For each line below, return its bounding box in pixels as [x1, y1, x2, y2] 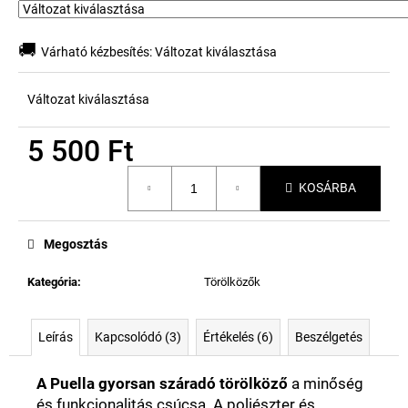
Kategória [27, 274, 77, 289]
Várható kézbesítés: [41, 44, 152, 59]
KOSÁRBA [299, 180, 356, 196]
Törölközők [204, 274, 260, 289]
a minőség [288, 373, 363, 393]
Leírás [38, 329, 73, 344]
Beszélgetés [295, 329, 362, 344]
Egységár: [26, 165, 82, 180]
